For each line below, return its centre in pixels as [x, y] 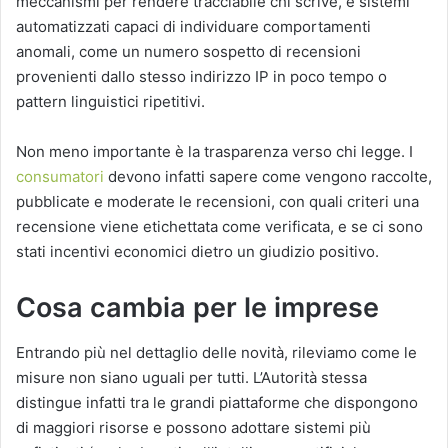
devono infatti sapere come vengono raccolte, [268, 177]
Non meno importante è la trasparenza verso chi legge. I [214, 152]
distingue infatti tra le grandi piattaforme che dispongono [217, 402]
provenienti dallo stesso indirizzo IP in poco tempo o [201, 77]
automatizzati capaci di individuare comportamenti [193, 27]
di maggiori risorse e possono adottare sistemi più [193, 427]
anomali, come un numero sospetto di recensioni [188, 52]
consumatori [60, 177]
